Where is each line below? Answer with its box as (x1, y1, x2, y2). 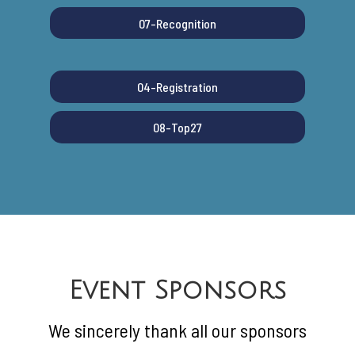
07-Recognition (138, 15, 216, 31)
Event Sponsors (68, 276, 286, 304)
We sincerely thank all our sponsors (48, 318, 307, 342)
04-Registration (136, 79, 218, 95)
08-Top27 (152, 119, 202, 135)
